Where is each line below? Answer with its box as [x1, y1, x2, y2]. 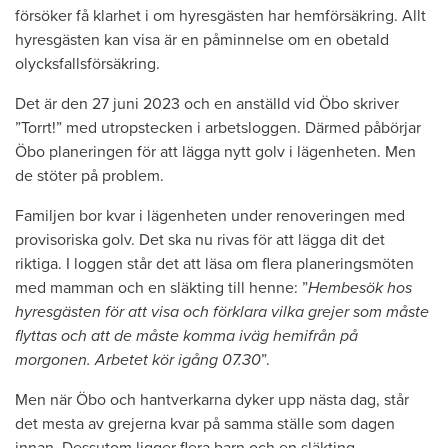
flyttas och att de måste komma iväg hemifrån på [15, 325, 358, 346]
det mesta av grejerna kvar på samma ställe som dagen [15, 413, 395, 434]
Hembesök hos [308, 277, 412, 298]
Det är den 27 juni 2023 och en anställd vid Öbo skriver [15, 93, 399, 114]
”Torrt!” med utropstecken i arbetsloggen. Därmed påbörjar [15, 117, 421, 138]
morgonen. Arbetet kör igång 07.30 [15, 349, 261, 370]
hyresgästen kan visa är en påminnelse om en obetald [15, 29, 389, 50]
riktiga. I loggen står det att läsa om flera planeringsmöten [15, 253, 414, 274]
